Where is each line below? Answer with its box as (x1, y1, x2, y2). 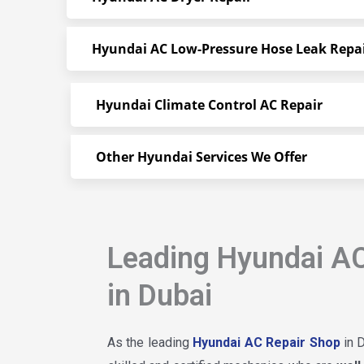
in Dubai (107, 279, 212, 313)
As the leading (107, 335, 193, 350)
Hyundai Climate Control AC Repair (96, 96, 323, 114)
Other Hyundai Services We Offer (96, 148, 307, 166)
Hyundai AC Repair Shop (193, 335, 340, 350)
